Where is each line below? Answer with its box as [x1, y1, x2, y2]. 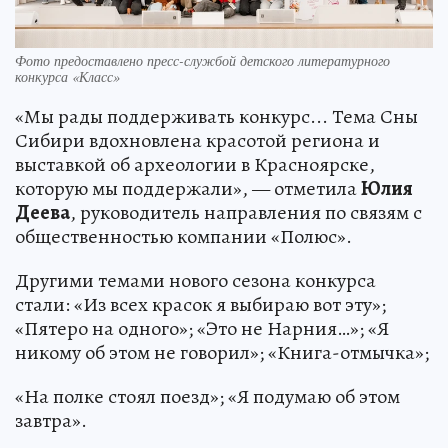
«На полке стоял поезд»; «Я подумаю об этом [15, 382, 400, 410]
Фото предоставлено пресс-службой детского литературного [15, 50, 390, 70]
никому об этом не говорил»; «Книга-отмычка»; [15, 338, 429, 366]
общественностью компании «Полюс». [15, 222, 352, 250]
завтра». [15, 406, 87, 434]
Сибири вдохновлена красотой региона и [15, 126, 380, 154]
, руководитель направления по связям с [70, 198, 422, 226]
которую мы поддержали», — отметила [15, 174, 361, 202]
